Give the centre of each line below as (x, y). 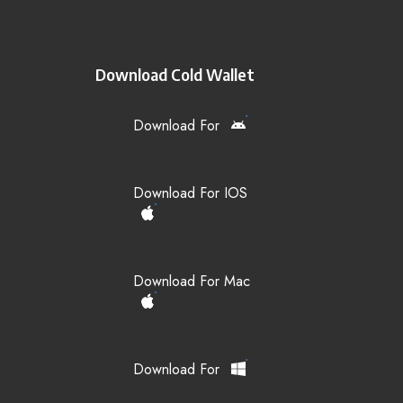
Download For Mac (192, 281)
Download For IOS (190, 193)
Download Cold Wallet (175, 74)
